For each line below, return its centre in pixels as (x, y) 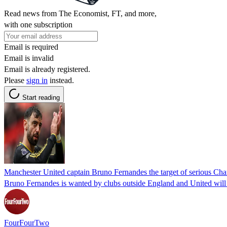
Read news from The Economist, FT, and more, (80, 13)
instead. (61, 80)
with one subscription (38, 24)
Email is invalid (29, 58)
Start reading (41, 97)
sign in (37, 80)
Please (15, 80)
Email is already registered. (47, 69)
